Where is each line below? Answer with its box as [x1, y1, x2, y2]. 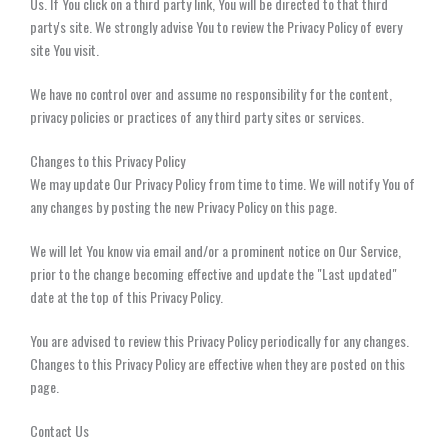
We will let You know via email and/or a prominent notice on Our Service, [30, 239, 401, 261]
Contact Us [30, 419, 89, 441]
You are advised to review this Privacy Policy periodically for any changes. [30, 329, 409, 351]
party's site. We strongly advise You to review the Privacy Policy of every [30, 15, 402, 37]
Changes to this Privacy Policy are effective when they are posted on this [30, 352, 405, 374]
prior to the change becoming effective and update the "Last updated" [30, 262, 397, 284]
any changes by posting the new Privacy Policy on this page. [30, 195, 337, 217]
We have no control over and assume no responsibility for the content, [30, 82, 392, 104]
